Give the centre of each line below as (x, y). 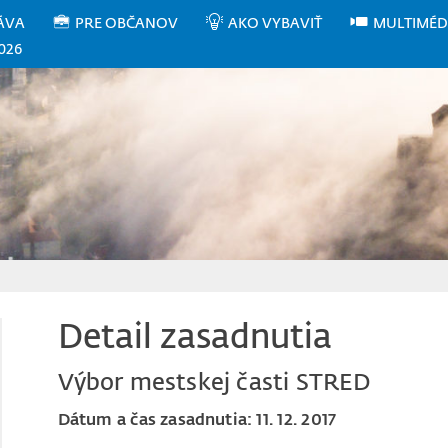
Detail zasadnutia (194, 335)
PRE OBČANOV (127, 23)
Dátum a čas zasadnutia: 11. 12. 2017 (196, 418)
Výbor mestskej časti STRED (214, 381)
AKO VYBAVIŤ (275, 23)
